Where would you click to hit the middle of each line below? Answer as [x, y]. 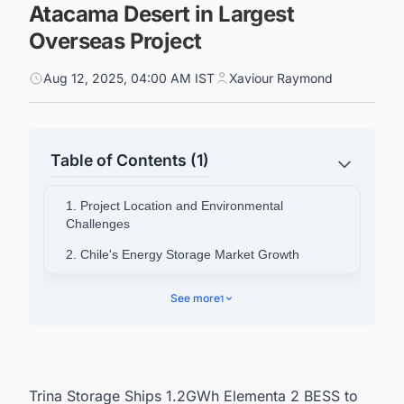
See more [195, 298]
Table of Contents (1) [130, 161]
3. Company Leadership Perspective [170, 285]
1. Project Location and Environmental [174, 206]
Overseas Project [115, 41]
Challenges [98, 224]
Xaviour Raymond [281, 78]
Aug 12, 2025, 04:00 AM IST [129, 78]
